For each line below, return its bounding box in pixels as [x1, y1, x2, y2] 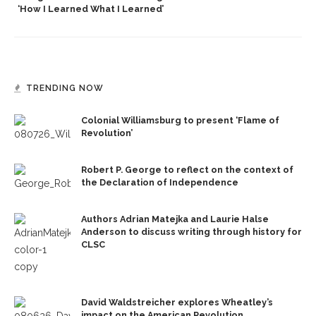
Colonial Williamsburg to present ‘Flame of [81, 115, 279, 126]
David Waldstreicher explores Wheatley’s [81, 297, 273, 308]
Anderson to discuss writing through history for [81, 226, 302, 238]
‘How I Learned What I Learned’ [18, 4, 164, 15]
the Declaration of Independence [81, 177, 238, 188]
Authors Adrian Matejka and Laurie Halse [81, 214, 269, 225]
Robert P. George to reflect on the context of [81, 164, 293, 176]
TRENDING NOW [26, 83, 104, 94]
